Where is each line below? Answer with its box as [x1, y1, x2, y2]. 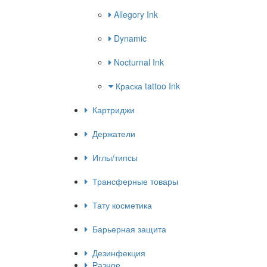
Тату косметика [88, 199, 152, 212]
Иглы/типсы [88, 151, 138, 164]
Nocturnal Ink [111, 56, 164, 69]
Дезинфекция [88, 247, 145, 259]
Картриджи [88, 104, 135, 116]
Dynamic [111, 32, 147, 45]
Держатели [88, 128, 135, 140]
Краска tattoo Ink [113, 80, 180, 92]
